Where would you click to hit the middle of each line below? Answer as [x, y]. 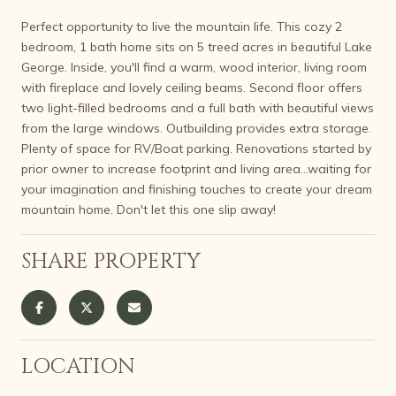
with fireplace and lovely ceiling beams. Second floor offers [192, 87]
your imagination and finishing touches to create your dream [197, 189]
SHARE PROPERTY [111, 261]
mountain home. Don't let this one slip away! [148, 209]
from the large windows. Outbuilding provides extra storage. [196, 128]
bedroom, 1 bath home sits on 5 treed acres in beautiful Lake [197, 46]
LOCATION [78, 366]
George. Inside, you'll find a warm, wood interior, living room [194, 67]
